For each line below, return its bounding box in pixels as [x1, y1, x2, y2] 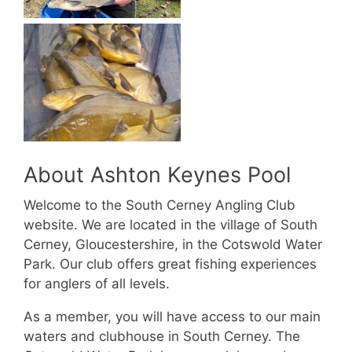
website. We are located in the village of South [24, 217, 317, 233]
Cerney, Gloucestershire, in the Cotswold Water [24, 236, 322, 253]
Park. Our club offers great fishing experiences [24, 256, 317, 273]
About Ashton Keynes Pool [24, 162, 291, 189]
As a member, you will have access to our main [24, 309, 321, 325]
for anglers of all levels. [24, 276, 170, 292]
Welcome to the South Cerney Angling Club [24, 197, 295, 214]
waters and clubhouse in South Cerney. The [24, 328, 300, 345]
